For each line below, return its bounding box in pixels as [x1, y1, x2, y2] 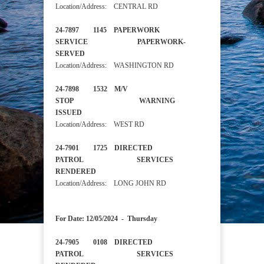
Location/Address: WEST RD [55, 120, 144, 129]
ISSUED [55, 108, 105, 117]
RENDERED [55, 167, 114, 176]
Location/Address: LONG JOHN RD [55, 179, 166, 188]
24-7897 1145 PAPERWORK [55, 26, 160, 35]
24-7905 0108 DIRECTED [55, 238, 153, 247]
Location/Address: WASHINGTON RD [55, 61, 174, 70]
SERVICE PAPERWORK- [55, 38, 186, 47]
